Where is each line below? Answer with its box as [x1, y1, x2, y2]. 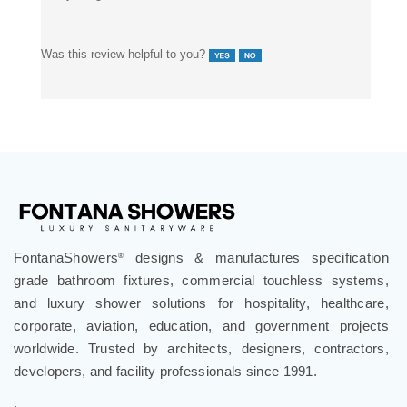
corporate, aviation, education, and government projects [14, 298, 389, 314]
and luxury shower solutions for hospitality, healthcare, [14, 275, 389, 292]
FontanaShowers [14, 230, 119, 246]
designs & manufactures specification [124, 230, 389, 246]
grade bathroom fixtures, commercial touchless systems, [14, 253, 389, 269]
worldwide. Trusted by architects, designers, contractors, [14, 321, 389, 337]
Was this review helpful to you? [41, 27, 209, 42]
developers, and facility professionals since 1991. [14, 343, 317, 360]
